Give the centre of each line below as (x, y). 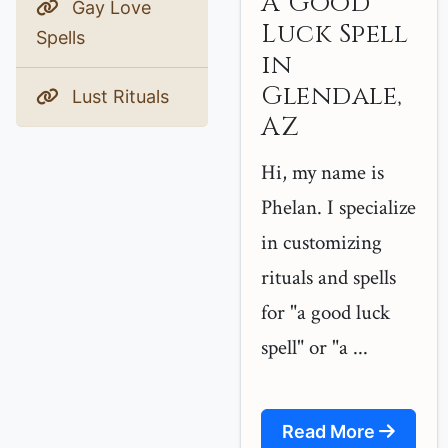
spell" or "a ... (314, 347)
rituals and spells (328, 277)
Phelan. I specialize (338, 207)
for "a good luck (325, 312)
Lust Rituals (118, 96)
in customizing (321, 242)
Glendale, (332, 96)
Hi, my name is (322, 172)
